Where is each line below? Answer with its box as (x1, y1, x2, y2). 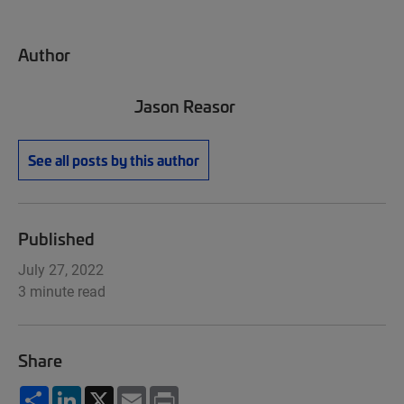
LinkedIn (81, 383, 138, 402)
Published (18, 226, 95, 250)
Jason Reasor (134, 94, 235, 117)
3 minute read (18, 281, 106, 300)
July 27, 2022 (18, 260, 104, 279)
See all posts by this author (28, 150, 199, 170)
